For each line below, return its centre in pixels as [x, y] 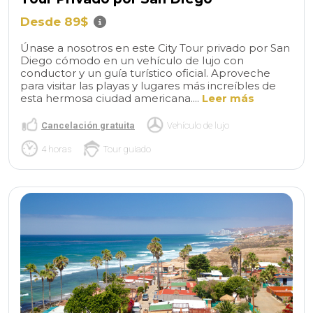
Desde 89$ [54, 21]
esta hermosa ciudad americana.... [111, 98]
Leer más [228, 98]
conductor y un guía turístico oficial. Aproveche [145, 73]
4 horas [56, 149]
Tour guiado [127, 149]
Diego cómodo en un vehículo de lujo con [132, 60]
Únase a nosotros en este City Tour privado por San [155, 48]
